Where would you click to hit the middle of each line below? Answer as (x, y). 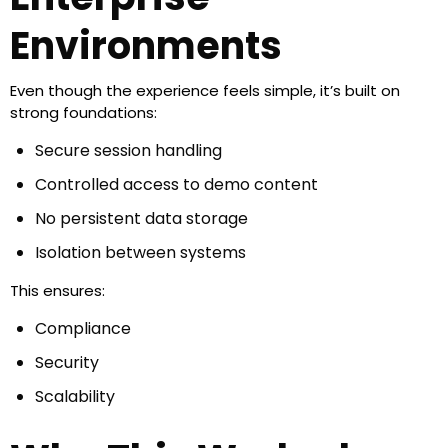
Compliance (83, 329)
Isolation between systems (140, 253)
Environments (146, 46)
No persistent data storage (141, 219)
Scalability (75, 397)
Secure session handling (128, 151)
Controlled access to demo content (176, 185)
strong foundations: (83, 113)
